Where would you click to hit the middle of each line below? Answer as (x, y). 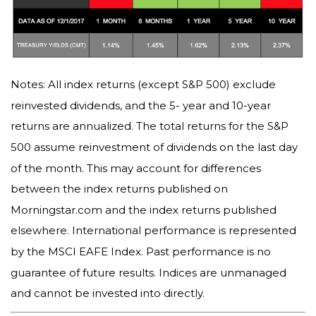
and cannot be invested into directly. (108, 293)
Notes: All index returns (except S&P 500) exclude (143, 84)
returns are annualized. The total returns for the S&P (150, 126)
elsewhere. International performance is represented (153, 230)
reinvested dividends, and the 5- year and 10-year (141, 105)
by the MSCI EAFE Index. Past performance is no (141, 251)
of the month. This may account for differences (136, 168)
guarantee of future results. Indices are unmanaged (148, 272)
